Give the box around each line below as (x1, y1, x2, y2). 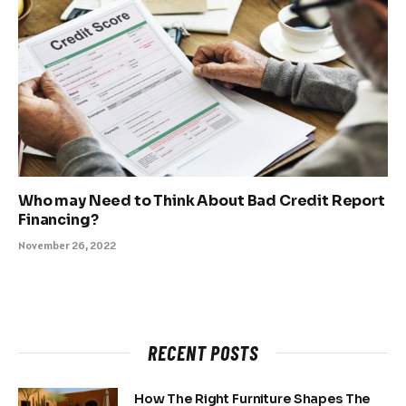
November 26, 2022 (18, 238, 116, 253)
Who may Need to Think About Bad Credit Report (18, 191, 385, 211)
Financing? (18, 210, 99, 230)
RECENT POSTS (148, 341, 258, 365)
